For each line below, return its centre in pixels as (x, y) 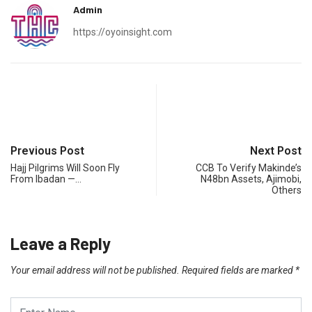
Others (287, 190)
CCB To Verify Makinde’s (249, 168)
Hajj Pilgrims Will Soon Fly (65, 168)
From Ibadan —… (46, 179)
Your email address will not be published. (95, 271)
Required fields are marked (239, 271)
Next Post (276, 151)
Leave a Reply (61, 244)
